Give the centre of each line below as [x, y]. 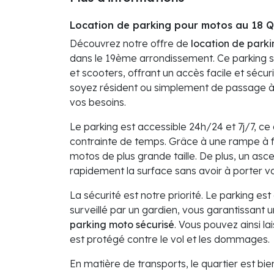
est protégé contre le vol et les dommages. [170, 239]
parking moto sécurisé [122, 225]
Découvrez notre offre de [130, 44]
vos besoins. [98, 102]
